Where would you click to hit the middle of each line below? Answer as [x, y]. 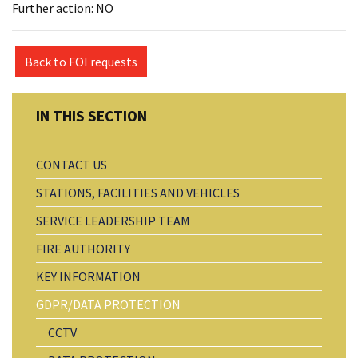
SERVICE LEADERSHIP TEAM [113, 220]
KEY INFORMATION [88, 276]
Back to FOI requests [81, 61]
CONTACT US [72, 164]
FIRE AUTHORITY [83, 248]
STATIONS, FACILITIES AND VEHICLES [138, 192]
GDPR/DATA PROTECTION [108, 304]
